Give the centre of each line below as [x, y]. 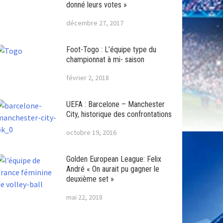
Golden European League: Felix [113, 159]
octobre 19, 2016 [91, 132]
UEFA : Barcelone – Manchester [115, 104]
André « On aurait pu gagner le [112, 169]
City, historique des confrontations [119, 114]
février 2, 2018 [87, 77]
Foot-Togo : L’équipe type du [111, 49]
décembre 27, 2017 [95, 23]
